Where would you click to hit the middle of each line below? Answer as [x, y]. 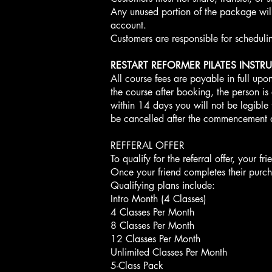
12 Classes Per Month [155, 239]
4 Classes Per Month [152, 212]
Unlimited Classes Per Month [169, 252]
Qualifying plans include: [163, 185]
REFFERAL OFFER [148, 145]
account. [128, 25]
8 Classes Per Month [152, 226]
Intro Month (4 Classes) [158, 199]
